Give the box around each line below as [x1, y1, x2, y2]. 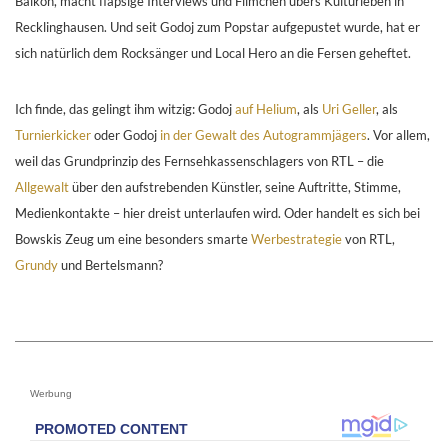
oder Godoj [91, 127, 160, 144]
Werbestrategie [251, 231, 342, 248]
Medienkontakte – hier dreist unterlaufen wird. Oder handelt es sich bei [15, 205, 420, 222]
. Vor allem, [367, 127, 430, 144]
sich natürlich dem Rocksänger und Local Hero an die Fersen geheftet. [15, 45, 411, 62]
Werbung [30, 388, 72, 400]
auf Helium [235, 101, 297, 118]
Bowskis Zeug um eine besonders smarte [15, 231, 251, 248]
